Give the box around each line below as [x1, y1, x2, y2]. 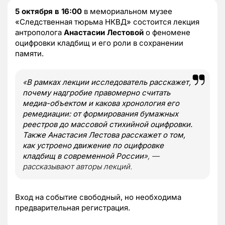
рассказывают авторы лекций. [23, 162, 132, 172]
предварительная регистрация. [15, 203, 130, 213]
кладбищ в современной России [23, 151, 144, 161]
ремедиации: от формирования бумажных [23, 109, 178, 119]
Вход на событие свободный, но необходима [15, 192, 181, 202]
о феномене [144, 28, 190, 38]
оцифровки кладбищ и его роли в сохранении [15, 38, 183, 48]
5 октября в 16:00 [15, 7, 82, 17]
